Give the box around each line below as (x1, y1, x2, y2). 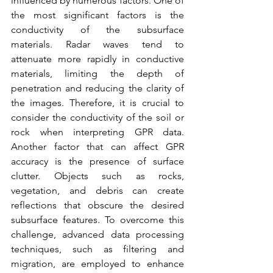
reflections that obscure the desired (11, 199, 184, 211)
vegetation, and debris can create (11, 184, 184, 196)
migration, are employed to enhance (11, 257, 184, 269)
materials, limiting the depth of (11, 67, 184, 79)
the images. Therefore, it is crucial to (11, 96, 184, 108)
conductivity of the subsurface (11, 23, 184, 35)
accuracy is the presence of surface (11, 155, 184, 167)
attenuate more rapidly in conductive (11, 52, 184, 65)
